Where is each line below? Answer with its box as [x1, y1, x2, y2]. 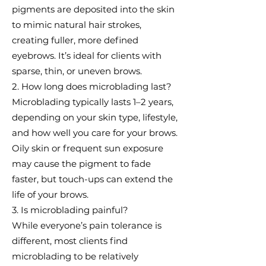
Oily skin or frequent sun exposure [12, 142, 163, 154]
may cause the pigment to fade [12, 158, 151, 169]
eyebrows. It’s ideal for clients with [12, 50, 161, 61]
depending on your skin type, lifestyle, [12, 112, 178, 123]
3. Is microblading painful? [12, 204, 128, 216]
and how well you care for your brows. [12, 127, 178, 138]
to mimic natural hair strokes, [12, 19, 141, 30]
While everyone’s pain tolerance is [12, 220, 161, 231]
